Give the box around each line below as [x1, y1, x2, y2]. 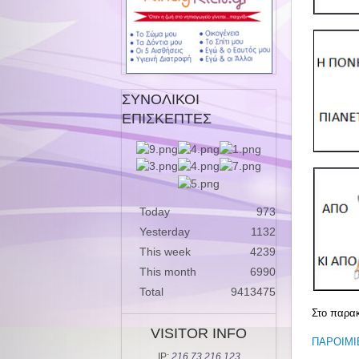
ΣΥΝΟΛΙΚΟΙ [122, 91, 200, 107]
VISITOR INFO [151, 325, 247, 341]
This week [139, 244, 191, 258]
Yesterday [139, 224, 190, 238]
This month [139, 264, 196, 278]
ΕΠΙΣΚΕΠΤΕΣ [122, 110, 212, 127]
